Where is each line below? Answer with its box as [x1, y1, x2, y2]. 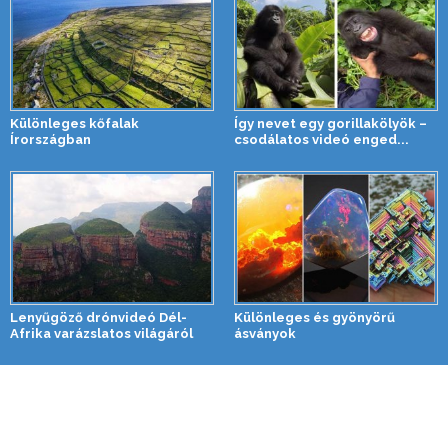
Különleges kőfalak [10, 115, 139, 131]
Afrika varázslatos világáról [10, 325, 193, 341]
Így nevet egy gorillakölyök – [234, 115, 427, 131]
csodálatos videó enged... [234, 131, 409, 147]
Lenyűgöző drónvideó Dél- [10, 309, 187, 325]
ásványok [234, 325, 296, 341]
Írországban [10, 131, 91, 147]
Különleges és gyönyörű [234, 309, 395, 325]
